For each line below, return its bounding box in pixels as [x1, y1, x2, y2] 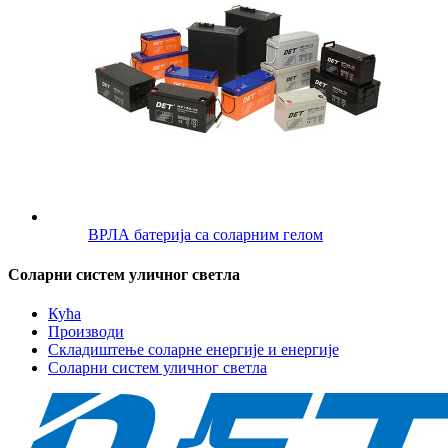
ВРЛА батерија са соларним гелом [88, 226, 323, 244]
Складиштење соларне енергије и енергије [48, 340, 339, 358]
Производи [48, 322, 124, 340]
